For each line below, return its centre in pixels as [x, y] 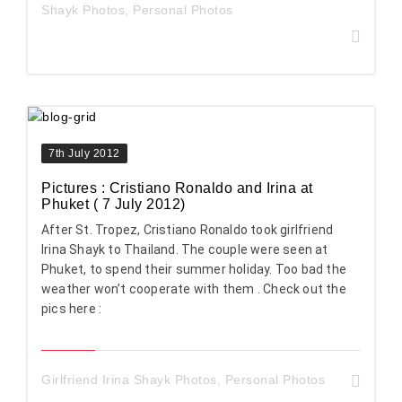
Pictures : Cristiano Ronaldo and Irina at [177, 188]
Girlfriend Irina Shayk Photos [129, 379]
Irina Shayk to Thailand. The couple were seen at [185, 249]
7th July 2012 [84, 153]
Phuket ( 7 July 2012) [114, 204]
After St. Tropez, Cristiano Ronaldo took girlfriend [188, 229]
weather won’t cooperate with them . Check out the [194, 288]
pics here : [72, 308]
